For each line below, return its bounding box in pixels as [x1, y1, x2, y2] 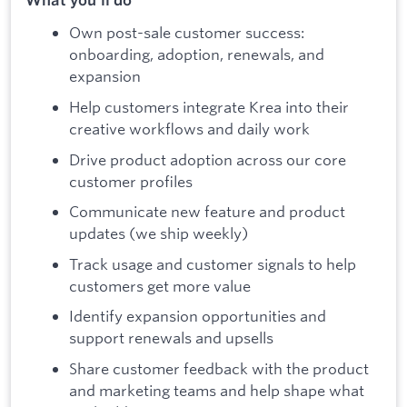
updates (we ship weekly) [69, 223, 248, 243]
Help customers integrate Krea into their [69, 96, 349, 116]
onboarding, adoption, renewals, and [69, 45, 324, 65]
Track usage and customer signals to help [69, 253, 356, 273]
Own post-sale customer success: [69, 23, 304, 43]
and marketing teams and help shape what [69, 380, 364, 400]
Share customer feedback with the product [69, 358, 369, 378]
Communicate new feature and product [69, 202, 345, 222]
